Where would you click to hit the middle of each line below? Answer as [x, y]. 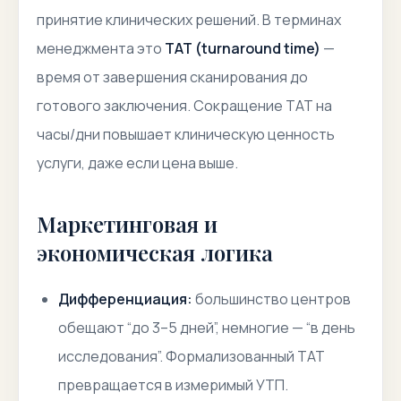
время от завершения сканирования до [172, 77]
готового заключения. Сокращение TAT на [184, 106]
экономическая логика [155, 252]
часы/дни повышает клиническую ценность [186, 134]
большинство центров [272, 299]
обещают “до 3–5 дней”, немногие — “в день [207, 328]
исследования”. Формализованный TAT [192, 356]
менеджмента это [101, 48]
